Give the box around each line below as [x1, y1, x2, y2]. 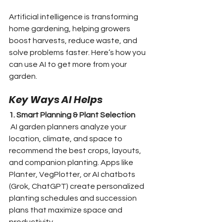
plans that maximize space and [9, 206, 124, 214]
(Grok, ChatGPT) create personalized [9, 182, 146, 190]
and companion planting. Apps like [9, 158, 135, 166]
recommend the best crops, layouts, [9, 146, 143, 155]
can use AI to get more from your [9, 60, 128, 68]
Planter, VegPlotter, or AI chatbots [9, 170, 137, 178]
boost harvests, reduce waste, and [9, 36, 139, 45]
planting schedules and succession [9, 194, 138, 202]
